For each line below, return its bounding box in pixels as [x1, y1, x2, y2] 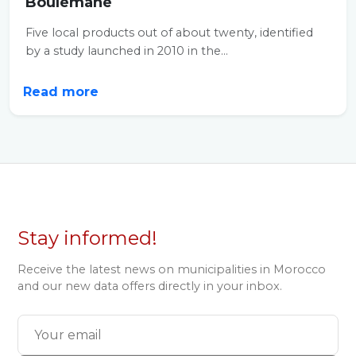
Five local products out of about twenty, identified [25, 25, 313, 40]
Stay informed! [17, 226, 158, 250]
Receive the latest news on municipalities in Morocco [17, 262, 327, 277]
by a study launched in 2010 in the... [25, 44, 228, 58]
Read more [23, 84, 103, 99]
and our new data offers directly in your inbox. [17, 279, 283, 293]
